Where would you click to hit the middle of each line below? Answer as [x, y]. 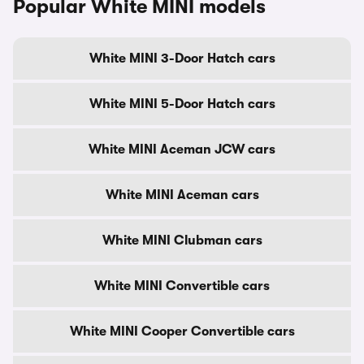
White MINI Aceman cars [182, 195]
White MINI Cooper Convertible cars [182, 331]
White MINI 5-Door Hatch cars [182, 104]
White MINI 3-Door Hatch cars [182, 58]
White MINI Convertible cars [182, 286]
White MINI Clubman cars [182, 240]
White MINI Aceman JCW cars [182, 149]
